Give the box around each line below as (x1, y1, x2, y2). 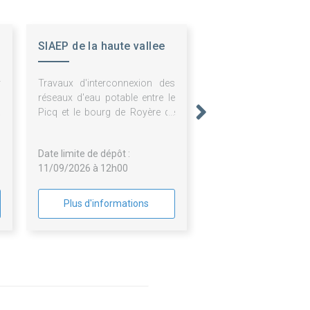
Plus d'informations (64, 198, 149, 210)
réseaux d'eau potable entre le (37, 92, 175, 104)
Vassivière (37, 121, 83, 133)
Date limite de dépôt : (37, 148, 130, 160)
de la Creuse (37, 60, 105, 74)
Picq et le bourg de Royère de (37, 107, 175, 118)
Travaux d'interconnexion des (37, 77, 175, 89)
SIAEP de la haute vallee (37, 39, 165, 53)
